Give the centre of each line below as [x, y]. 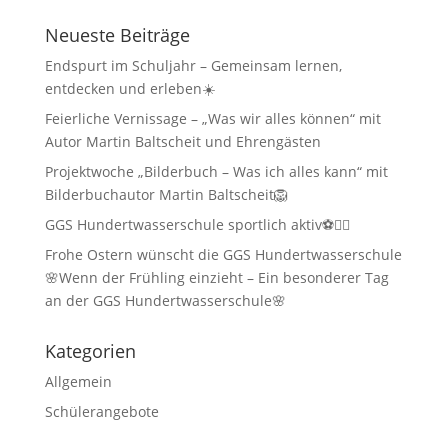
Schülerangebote [101, 411]
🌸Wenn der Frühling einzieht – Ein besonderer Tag [216, 277]
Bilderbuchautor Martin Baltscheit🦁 [166, 194]
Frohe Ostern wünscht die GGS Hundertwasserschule [223, 254]
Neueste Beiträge [117, 34]
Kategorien [90, 350]
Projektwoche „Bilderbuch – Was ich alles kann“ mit [216, 171]
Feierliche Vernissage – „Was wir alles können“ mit [212, 118]
